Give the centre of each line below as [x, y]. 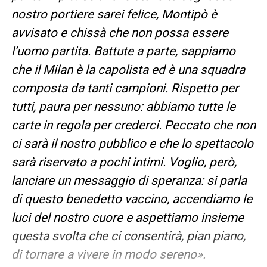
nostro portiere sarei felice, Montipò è [114, 15]
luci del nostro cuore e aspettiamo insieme [127, 218]
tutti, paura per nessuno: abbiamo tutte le [123, 107]
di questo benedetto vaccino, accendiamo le [131, 199]
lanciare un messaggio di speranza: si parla [129, 181]
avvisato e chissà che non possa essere [119, 33]
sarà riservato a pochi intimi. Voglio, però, [124, 162]
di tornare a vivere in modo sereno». [108, 255]
